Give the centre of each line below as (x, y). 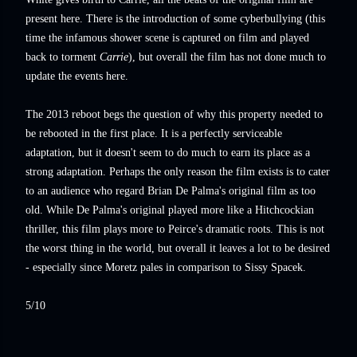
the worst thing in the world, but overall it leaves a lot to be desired (178, 248)
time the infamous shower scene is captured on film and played (167, 38)
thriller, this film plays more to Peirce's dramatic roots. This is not (175, 229)
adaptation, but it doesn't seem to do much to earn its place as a (168, 153)
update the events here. (78, 76)
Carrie (114, 57)
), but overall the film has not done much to (227, 57)
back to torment (63, 57)
